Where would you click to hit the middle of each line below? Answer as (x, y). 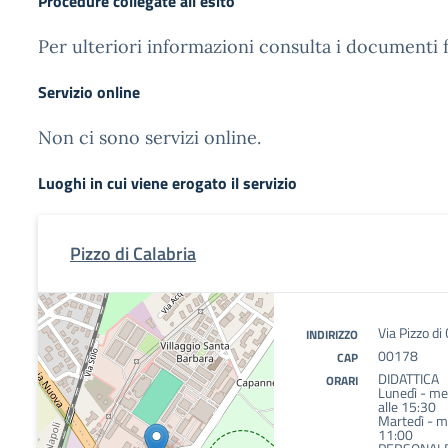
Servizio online (89, 92)
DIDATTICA (408, 378)
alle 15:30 (407, 406)
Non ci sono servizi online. (149, 137)
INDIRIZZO (332, 334)
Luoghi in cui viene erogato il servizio (167, 183)
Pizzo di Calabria (133, 253)
